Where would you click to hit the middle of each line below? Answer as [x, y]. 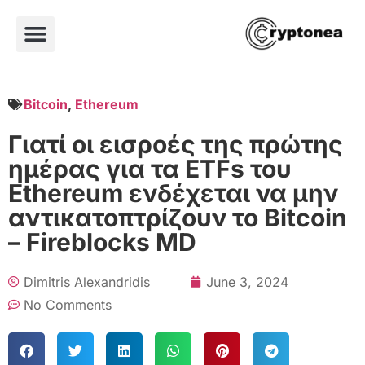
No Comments [68, 304]
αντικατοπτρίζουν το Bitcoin [178, 217]
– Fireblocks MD [102, 242]
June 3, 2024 [247, 281]
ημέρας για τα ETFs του [150, 168]
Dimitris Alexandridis [87, 281]
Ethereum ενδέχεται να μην [173, 193]
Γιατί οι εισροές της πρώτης [176, 144]
